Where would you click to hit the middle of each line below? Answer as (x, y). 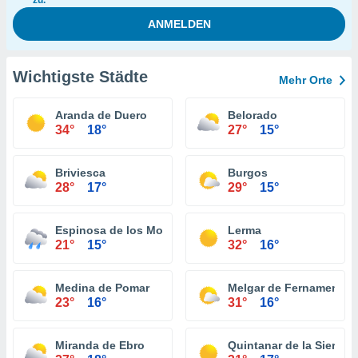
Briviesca (80, 173)
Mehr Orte (306, 80)
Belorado (253, 115)
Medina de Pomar (102, 288)
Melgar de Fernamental (290, 288)
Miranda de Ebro (100, 345)
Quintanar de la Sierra (287, 345)
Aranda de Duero (101, 115)
